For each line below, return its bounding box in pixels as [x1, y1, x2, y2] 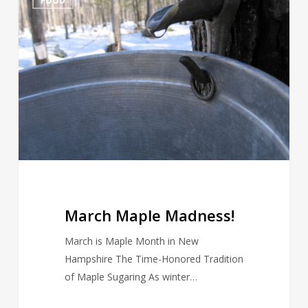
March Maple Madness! [64, 205, 234, 226]
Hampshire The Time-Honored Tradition [64, 252, 243, 266]
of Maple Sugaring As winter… [64, 270, 197, 284]
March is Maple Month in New [64, 234, 199, 248]
